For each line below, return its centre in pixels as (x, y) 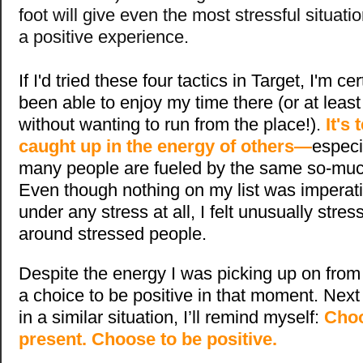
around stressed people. (113, 233)
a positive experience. (104, 36)
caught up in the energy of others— (165, 146)
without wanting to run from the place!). (172, 124)
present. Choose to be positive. (148, 339)
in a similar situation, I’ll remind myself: (171, 317)
